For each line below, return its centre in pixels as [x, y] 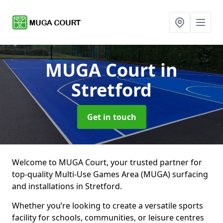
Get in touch [111, 117]
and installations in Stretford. [67, 186]
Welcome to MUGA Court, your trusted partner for [107, 162]
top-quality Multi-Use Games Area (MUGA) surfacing [110, 174]
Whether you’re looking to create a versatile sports [108, 206]
